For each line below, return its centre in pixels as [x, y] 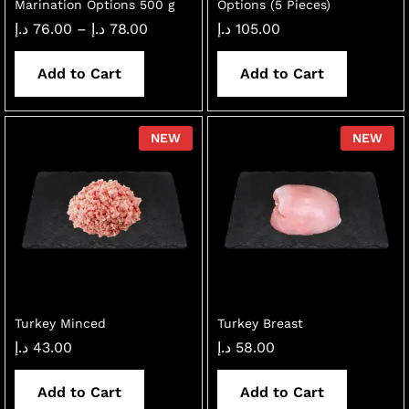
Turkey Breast [260, 323]
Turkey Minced [60, 323]
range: [169, 42]
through [176, 72]
